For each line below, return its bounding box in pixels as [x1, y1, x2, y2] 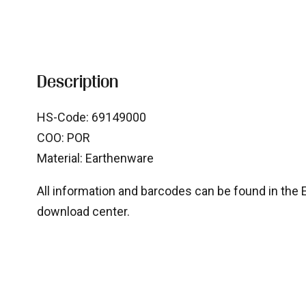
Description [36, 75, 118, 92]
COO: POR [36, 130, 90, 145]
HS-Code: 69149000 [36, 110, 146, 125]
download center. [36, 204, 130, 219]
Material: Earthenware [36, 151, 154, 166]
